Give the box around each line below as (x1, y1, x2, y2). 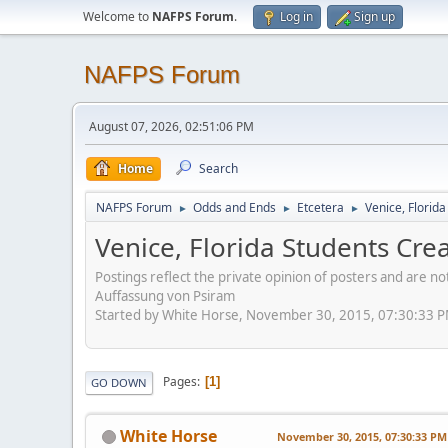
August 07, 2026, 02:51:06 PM (89, 118, 254, 135)
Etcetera (297, 199, 344, 216)
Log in (280, 8, 313, 25)
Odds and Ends (193, 199, 276, 216)
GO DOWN (91, 374, 147, 390)
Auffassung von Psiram (95, 286, 235, 305)
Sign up (354, 8, 395, 25)
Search (199, 160, 238, 177)
